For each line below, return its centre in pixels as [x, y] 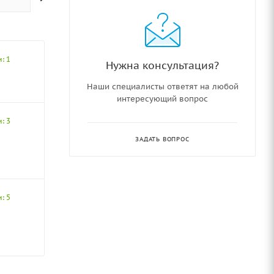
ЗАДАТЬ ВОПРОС [162, 139]
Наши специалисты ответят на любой [162, 86]
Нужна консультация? [162, 65]
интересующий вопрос [162, 98]
